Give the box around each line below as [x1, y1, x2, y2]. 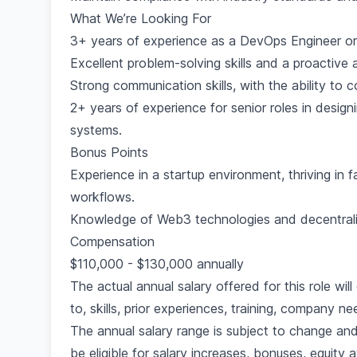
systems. [70, 122, 122, 138]
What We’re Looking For [70, 10, 211, 26]
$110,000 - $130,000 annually [70, 256, 244, 272]
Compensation [70, 233, 155, 249]
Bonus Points [70, 144, 148, 160]
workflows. [70, 189, 135, 205]
